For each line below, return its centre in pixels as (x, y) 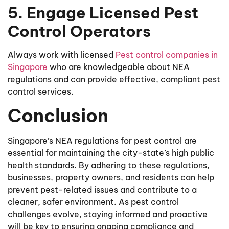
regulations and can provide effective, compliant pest (114, 79)
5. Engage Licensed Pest (103, 13)
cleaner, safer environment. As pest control (93, 202)
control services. (41, 91)
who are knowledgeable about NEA (119, 67)
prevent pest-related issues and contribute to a (102, 190)
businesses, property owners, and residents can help (111, 178)
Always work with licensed (62, 55)
